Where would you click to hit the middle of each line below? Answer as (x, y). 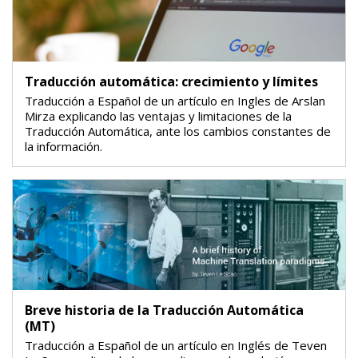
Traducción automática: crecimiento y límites (171, 81)
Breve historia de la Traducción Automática (164, 310)
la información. (64, 146)
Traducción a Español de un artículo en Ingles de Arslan (175, 100)
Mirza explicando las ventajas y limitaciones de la (158, 115)
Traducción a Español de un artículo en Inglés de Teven (176, 346)
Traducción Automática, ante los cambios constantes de (178, 131)
